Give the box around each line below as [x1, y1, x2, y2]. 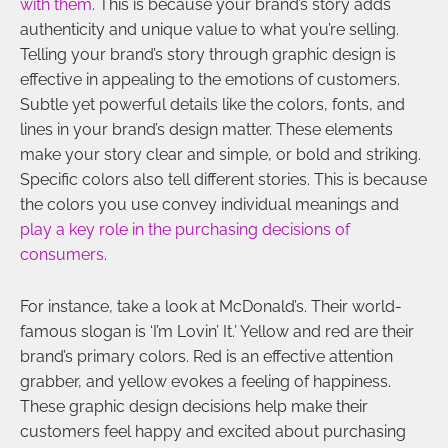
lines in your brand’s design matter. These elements [20, 119, 393, 139]
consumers [20, 244, 104, 264]
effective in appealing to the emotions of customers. [20, 69, 404, 89]
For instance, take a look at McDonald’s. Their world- [20, 296, 402, 316]
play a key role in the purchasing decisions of [20, 219, 350, 239]
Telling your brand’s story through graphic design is [20, 44, 396, 64]
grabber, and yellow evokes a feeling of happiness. [20, 371, 395, 391]
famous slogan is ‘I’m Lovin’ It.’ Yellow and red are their [20, 321, 414, 341]
